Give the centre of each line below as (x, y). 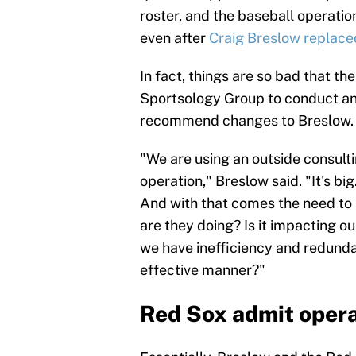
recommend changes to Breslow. (247, 121)
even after (174, 38)
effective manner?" (203, 270)
